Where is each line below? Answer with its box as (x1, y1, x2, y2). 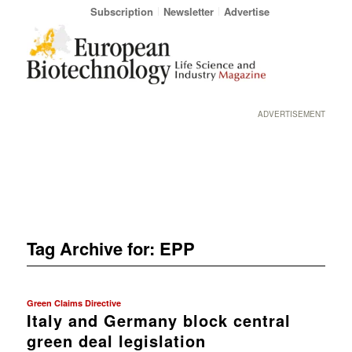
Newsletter (163, 4, 214, 19)
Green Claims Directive (26, 296, 121, 309)
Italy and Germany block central (26, 308, 291, 332)
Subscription (90, 4, 153, 19)
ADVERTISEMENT (258, 108, 326, 119)
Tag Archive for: (26, 235, 159, 261)
